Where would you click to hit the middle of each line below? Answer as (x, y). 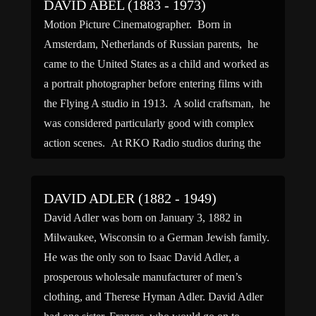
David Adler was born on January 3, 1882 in (143, 218)
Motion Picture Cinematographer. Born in (138, 24)
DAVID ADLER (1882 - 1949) (130, 198)
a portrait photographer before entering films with (153, 84)
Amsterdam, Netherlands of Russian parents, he (151, 44)
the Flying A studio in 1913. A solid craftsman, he (157, 103)
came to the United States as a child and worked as (156, 64)
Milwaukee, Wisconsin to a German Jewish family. (157, 237)
